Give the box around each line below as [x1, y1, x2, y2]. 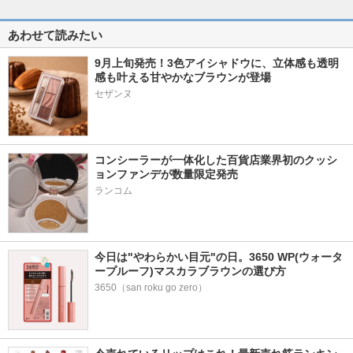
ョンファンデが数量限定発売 [95, 167, 238, 180]
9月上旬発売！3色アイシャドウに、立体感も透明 [95, 56, 339, 69]
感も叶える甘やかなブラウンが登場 [95, 70, 271, 84]
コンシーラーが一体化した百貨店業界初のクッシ [95, 153, 337, 166]
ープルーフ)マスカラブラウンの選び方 [95, 264, 286, 277]
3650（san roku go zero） [95, 281, 207, 293]
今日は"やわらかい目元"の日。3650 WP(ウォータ [95, 250, 343, 263]
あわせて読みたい [8, 28, 102, 42]
